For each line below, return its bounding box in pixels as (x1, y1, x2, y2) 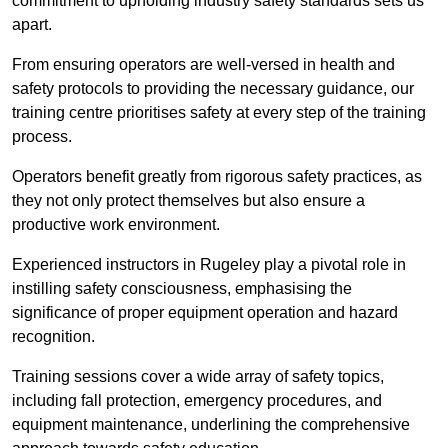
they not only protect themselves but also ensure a (12, 192, 365, 210)
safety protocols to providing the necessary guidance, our (12, 80, 414, 98)
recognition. (12, 328, 95, 346)
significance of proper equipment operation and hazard (12, 304, 398, 322)
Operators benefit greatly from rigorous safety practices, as (12, 168, 422, 186)
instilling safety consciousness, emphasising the (12, 280, 352, 298)
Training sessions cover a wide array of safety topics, (12, 368, 384, 386)
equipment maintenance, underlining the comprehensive (12, 416, 410, 434)
